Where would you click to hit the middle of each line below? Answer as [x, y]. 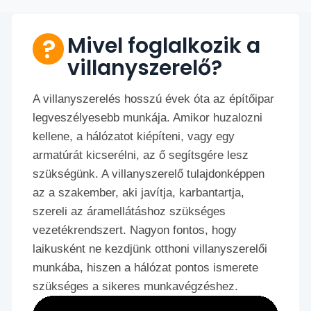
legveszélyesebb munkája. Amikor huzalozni [148, 118]
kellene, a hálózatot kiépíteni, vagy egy [134, 137]
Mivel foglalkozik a [164, 46]
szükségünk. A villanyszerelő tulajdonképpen [149, 174]
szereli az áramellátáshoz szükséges [129, 212]
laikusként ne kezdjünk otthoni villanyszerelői [150, 249]
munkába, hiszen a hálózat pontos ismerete [146, 268]
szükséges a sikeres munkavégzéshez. [136, 287]
